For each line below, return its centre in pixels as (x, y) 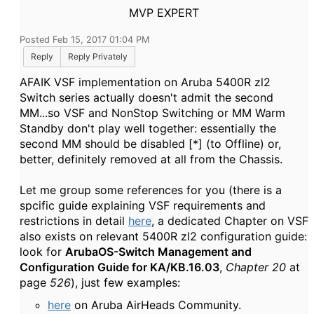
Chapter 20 (256, 267)
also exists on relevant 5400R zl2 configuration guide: (163, 236)
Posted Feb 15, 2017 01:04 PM (84, 40)
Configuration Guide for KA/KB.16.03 (120, 267)
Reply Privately (98, 56)
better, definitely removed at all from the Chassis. (151, 159)
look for (42, 252)
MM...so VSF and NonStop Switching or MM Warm (152, 113)
